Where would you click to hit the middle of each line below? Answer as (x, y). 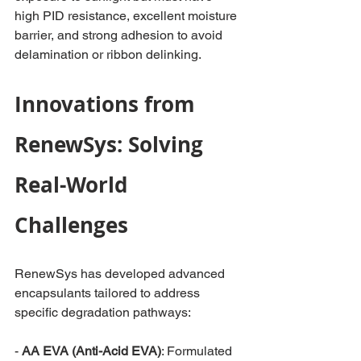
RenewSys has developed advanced (121, 274)
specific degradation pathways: (103, 312)
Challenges (71, 225)
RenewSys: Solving (112, 144)
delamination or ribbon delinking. (108, 54)
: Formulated (198, 351)
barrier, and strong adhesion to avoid (120, 35)
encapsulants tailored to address (109, 293)
